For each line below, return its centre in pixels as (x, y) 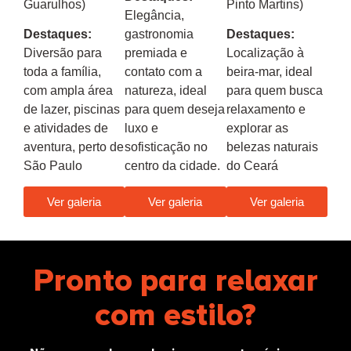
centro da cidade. (173, 165)
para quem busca (274, 90)
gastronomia (159, 34)
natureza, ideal (166, 90)
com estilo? (175, 316)
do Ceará (252, 165)
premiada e (156, 52)
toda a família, (62, 71)
